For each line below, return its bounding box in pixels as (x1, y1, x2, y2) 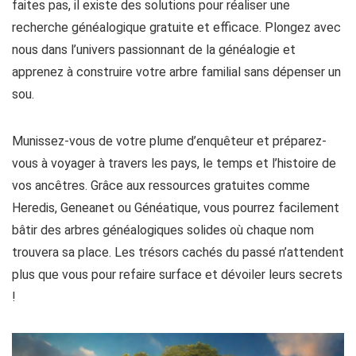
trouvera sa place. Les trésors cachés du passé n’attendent (12, 245, 344, 261)
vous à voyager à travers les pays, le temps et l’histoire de (12, 156, 336, 172)
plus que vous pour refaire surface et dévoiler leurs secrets (12, 267, 342, 283)
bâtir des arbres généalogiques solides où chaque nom (12, 222, 314, 238)
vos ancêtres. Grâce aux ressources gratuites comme (12, 178, 310, 194)
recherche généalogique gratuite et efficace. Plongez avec (12, 20, 341, 36)
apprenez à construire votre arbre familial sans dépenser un (12, 64, 341, 80)
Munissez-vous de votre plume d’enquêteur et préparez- (12, 133, 327, 149)
